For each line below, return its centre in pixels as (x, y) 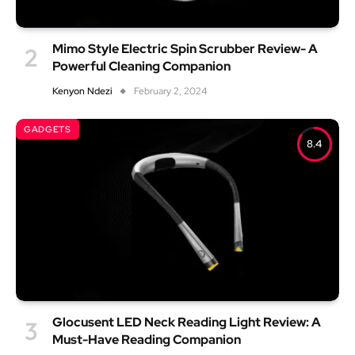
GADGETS (48, 130)
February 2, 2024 (170, 92)
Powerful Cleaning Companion (141, 67)
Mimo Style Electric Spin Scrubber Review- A (185, 49)
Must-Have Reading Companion (147, 339)
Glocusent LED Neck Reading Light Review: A (187, 322)
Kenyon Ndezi (82, 92)
